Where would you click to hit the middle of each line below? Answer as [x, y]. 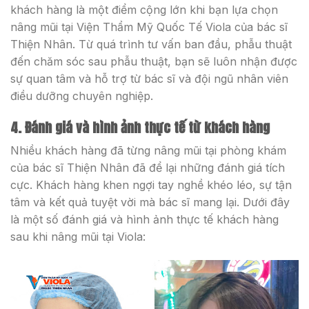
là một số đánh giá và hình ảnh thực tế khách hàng [144, 220]
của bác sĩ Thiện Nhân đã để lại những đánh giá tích [148, 168]
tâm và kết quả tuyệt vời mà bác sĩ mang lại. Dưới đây [150, 202]
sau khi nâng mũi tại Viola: [78, 237]
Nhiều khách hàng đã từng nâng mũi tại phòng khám [148, 151]
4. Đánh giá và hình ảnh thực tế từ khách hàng [140, 127]
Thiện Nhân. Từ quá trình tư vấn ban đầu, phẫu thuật [151, 44]
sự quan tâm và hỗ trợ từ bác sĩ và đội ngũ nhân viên [149, 79]
